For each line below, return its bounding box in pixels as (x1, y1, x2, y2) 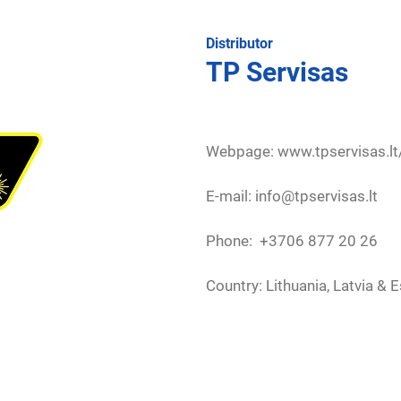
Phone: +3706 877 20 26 (206, 232, 378, 250)
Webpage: (206, 142, 277, 160)
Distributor (206, 35, 273, 52)
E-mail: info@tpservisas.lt (206, 187, 378, 205)
